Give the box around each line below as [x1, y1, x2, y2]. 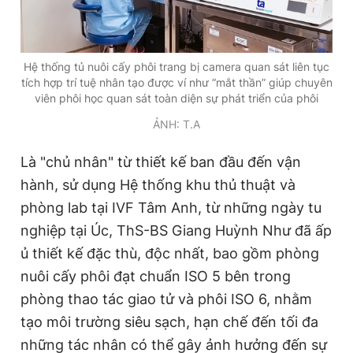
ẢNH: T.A [153, 117, 200, 131]
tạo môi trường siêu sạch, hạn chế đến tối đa [20, 313, 318, 330]
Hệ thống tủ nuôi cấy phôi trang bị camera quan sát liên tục [24, 59, 329, 73]
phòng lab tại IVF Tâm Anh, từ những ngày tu [20, 199, 321, 216]
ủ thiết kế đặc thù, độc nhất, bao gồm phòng [20, 244, 319, 262]
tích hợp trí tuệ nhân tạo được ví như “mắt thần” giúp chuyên [20, 75, 333, 89]
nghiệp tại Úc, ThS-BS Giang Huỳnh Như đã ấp [20, 221, 332, 239]
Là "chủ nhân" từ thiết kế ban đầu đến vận [20, 153, 301, 170]
